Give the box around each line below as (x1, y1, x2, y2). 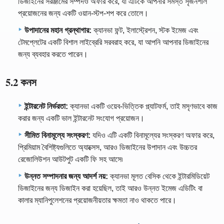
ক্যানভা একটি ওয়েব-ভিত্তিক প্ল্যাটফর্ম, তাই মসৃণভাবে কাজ (68, 101, 217, 110)
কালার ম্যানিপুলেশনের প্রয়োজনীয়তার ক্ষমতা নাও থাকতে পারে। (18, 195, 176, 204)
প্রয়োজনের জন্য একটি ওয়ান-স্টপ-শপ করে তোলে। (18, 9, 148, 18)
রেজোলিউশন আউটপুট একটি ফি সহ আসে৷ (18, 154, 123, 163)
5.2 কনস (5, 74, 37, 90)
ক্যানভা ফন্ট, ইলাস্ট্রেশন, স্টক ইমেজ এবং (91, 26, 198, 35)
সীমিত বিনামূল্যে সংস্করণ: (24, 130, 90, 139)
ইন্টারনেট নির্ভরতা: (24, 101, 68, 110)
